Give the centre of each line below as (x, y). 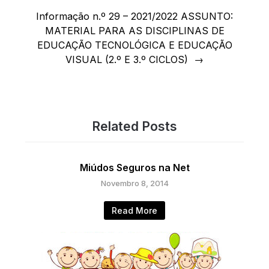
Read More (134, 210)
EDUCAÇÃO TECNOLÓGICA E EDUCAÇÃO (134, 45)
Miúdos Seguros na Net (134, 167)
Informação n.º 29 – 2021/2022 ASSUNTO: (134, 16)
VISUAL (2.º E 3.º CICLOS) (127, 59)
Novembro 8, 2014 (134, 183)
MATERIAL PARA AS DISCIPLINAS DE (134, 30)
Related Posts (134, 126)
